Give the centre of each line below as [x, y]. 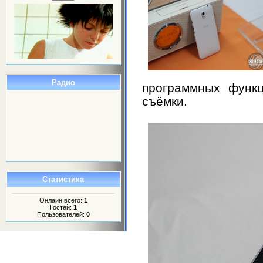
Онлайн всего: [61, 200]
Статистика [63, 179]
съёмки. [164, 102]
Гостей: [61, 208]
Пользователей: [61, 215]
